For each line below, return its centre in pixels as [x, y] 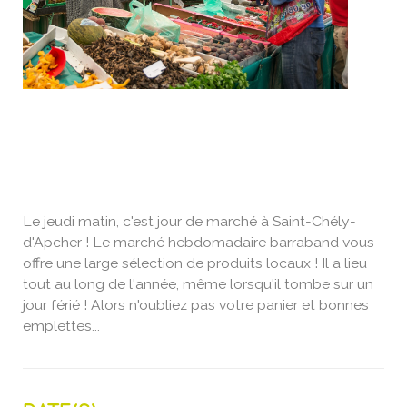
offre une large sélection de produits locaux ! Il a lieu [195, 263]
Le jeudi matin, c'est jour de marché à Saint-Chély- [189, 221]
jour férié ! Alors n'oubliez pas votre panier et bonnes [196, 304]
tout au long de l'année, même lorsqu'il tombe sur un [198, 283]
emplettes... [61, 325]
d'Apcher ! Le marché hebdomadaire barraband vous [199, 242]
